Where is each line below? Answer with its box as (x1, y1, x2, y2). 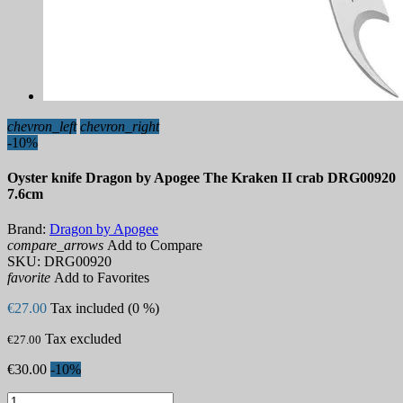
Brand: (7, 221, 46, 237)
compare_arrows (7, 237, 103, 254)
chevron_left (7, 118, 76, 134)
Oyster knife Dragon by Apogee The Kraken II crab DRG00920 (7, 170, 396, 186)
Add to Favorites (50, 270, 149, 286)
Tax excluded (45, 331, 121, 347)
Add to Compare (103, 237, 202, 254)
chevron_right (80, 118, 159, 134)
